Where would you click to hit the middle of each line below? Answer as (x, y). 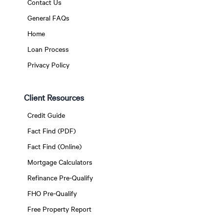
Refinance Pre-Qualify (60, 177)
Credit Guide (46, 115)
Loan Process (48, 49)
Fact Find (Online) (54, 146)
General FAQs (48, 18)
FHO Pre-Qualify (52, 193)
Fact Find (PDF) (51, 131)
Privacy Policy (48, 65)
